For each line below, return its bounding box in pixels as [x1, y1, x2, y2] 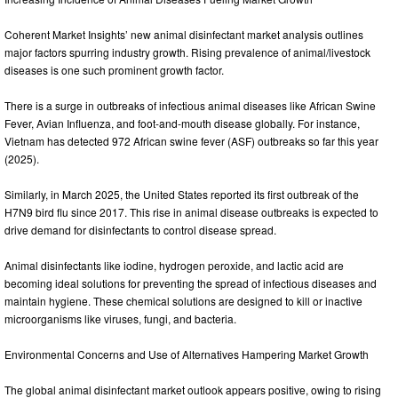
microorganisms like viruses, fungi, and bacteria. [4, 311, 236, 327]
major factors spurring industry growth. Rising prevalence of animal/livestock [4, 44, 370, 60]
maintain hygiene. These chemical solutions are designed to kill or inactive [4, 293, 362, 309]
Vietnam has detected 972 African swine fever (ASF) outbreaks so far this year [4, 133, 378, 149]
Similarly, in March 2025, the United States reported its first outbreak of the [4, 187, 359, 203]
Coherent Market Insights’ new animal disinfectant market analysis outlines [4, 27, 363, 43]
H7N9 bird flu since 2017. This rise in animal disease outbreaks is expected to [4, 204, 378, 220]
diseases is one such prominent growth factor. [4, 62, 224, 78]
